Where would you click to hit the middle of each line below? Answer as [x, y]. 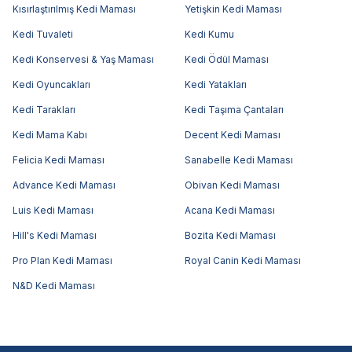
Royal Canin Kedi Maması [242, 260]
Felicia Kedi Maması [59, 159]
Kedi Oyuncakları [51, 84]
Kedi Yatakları [215, 84]
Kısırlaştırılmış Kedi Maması [74, 9]
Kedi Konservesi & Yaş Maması [83, 59]
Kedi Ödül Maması [226, 59]
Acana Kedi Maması [229, 210]
